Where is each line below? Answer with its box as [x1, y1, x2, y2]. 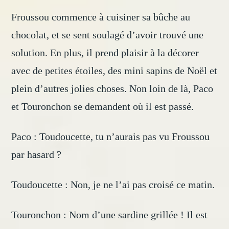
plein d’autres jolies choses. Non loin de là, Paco [11, 83, 214, 95]
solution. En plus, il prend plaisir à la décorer [11, 47, 199, 59]
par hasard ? [11, 149, 62, 161]
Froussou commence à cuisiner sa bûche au [11, 11, 191, 23]
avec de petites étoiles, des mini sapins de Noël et [11, 65, 218, 77]
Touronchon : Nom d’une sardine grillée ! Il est [11, 209, 208, 221]
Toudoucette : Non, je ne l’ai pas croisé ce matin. [11, 179, 215, 191]
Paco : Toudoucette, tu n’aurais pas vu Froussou [11, 131, 210, 143]
